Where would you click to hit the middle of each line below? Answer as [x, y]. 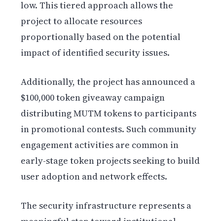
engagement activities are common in [100, 145]
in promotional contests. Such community [109, 129]
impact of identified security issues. [95, 53]
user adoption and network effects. [94, 177]
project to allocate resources [82, 21]
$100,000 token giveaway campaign [93, 98]
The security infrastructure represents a [106, 206]
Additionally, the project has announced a [108, 82]
